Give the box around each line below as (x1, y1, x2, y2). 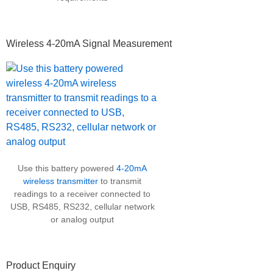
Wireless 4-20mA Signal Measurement (6, 38, 172, 49)
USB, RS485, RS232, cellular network (10, 201, 155, 211)
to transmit (98, 175, 141, 186)
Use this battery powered (18, 163, 116, 173)
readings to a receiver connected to (14, 188, 151, 199)
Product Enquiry (6, 260, 76, 271)
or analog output (51, 214, 114, 224)
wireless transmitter (23, 175, 98, 186)
